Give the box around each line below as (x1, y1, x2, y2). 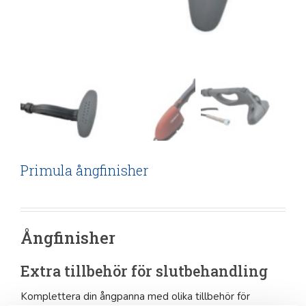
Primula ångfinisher (20, 161, 148, 179)
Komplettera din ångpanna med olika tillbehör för (20, 289, 250, 303)
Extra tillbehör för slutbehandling (20, 260, 268, 281)
